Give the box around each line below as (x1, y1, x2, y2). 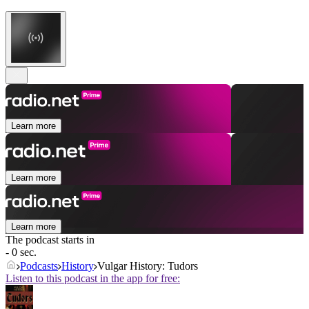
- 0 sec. (6, 246, 37, 259)
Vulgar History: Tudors (97, 260, 198, 272)
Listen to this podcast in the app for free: (6, 272, 180, 285)
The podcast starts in (6, 234, 94, 246)
